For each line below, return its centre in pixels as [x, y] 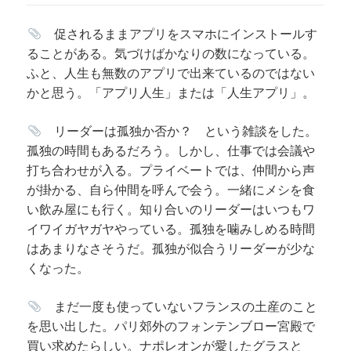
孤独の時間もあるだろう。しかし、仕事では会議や [171, 151]
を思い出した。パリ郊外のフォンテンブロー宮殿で [171, 326]
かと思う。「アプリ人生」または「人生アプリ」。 [171, 93]
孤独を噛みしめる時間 [253, 229]
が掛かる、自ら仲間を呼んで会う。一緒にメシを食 [171, 190]
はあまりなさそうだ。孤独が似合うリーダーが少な [171, 249]
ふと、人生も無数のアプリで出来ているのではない [171, 73]
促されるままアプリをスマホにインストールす [179, 34]
